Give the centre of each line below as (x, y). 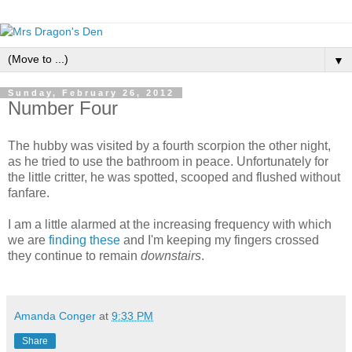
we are (28, 240)
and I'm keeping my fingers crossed (220, 240)
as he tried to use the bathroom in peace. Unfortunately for (168, 161)
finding (68, 240)
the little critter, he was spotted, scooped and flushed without (174, 177)
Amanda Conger (55, 315)
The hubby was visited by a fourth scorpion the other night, (169, 145)
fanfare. (29, 192)
